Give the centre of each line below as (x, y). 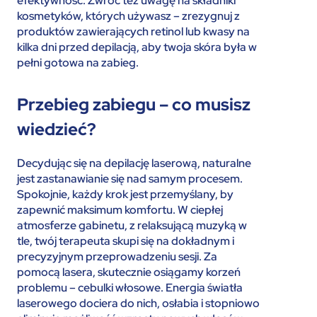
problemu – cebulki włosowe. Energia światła (130, 288)
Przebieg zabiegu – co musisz (134, 104)
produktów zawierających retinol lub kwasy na (133, 31)
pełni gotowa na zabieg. (78, 63)
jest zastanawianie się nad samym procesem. (130, 179)
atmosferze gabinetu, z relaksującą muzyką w (132, 225)
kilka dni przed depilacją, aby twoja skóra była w (137, 47)
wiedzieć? (57, 129)
